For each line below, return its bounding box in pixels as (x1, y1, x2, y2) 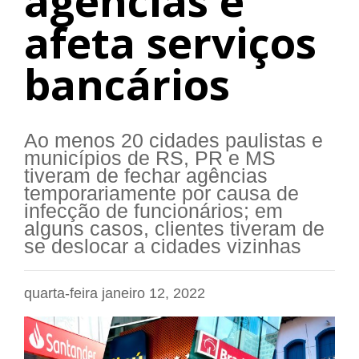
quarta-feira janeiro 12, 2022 (24, 285, 205, 302)
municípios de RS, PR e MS (24, 147, 276, 170)
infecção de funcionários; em (24, 200, 283, 223)
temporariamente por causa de (24, 183, 299, 205)
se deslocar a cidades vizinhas (24, 236, 301, 258)
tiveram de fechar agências (24, 165, 268, 188)
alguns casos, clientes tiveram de (24, 218, 325, 240)
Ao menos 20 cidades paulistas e (24, 130, 323, 152)
